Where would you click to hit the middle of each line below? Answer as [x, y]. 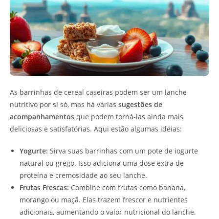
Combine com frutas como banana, [127, 187]
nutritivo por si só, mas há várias [64, 104]
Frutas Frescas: [44, 187]
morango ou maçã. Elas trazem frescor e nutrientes [104, 199]
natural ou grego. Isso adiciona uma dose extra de [102, 163]
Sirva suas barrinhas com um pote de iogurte [123, 151]
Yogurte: [34, 151]
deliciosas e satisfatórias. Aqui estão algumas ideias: [96, 129]
